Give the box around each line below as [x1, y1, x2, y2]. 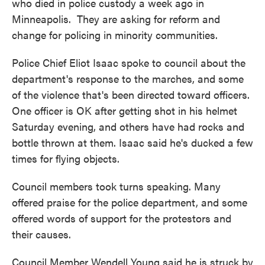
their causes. [12, 227, 71, 241]
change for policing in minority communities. [12, 27, 218, 42]
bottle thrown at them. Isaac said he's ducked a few [12, 135, 253, 150]
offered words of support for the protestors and [12, 211, 231, 225]
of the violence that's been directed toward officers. [12, 87, 250, 102]
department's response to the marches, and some [12, 71, 244, 86]
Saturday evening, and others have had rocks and [12, 119, 244, 134]
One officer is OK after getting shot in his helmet [12, 103, 237, 118]
